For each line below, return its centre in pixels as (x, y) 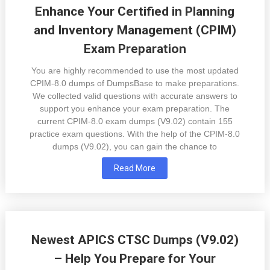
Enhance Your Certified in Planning (135, 12)
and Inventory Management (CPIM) (135, 30)
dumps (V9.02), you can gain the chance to (135, 147)
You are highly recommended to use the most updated (135, 71)
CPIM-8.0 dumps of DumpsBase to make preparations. (135, 83)
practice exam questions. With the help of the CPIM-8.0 (135, 134)
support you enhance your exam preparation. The (135, 109)
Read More (135, 168)
